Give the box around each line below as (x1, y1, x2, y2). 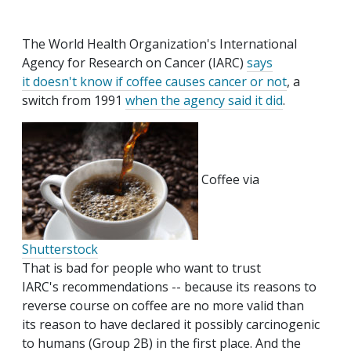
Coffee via (198, 171, 259, 189)
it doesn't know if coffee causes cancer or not (22, 73, 287, 91)
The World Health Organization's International (22, 35, 297, 53)
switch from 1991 (22, 92, 125, 110)
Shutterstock (22, 241, 98, 259)
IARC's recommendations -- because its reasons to (22, 278, 317, 296)
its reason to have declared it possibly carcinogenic (22, 316, 320, 334)
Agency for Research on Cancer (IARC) (22, 54, 247, 72)
